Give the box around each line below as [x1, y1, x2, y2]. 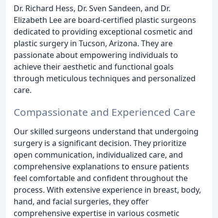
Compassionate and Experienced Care [14, 105, 196, 119]
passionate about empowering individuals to [14, 49, 178, 60]
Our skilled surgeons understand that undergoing [14, 126, 199, 137]
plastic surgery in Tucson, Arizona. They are [14, 37, 173, 49]
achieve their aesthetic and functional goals [14, 61, 174, 72]
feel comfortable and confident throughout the [14, 172, 188, 183]
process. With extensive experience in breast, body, [14, 184, 201, 195]
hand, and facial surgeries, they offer [14, 196, 149, 207]
